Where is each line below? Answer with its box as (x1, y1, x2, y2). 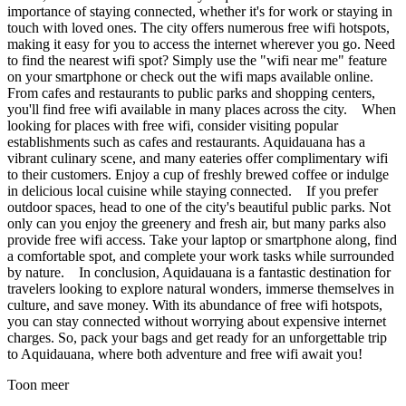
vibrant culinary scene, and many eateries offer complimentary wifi (7, 150, 388, 166)
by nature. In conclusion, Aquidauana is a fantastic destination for (7, 264, 391, 280)
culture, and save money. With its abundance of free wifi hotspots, (7, 296, 382, 313)
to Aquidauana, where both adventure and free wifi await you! (7, 345, 362, 362)
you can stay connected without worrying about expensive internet (7, 313, 386, 329)
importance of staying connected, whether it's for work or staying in (7, 3, 392, 19)
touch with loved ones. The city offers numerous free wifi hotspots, (7, 19, 390, 35)
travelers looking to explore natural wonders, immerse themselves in (7, 280, 394, 296)
